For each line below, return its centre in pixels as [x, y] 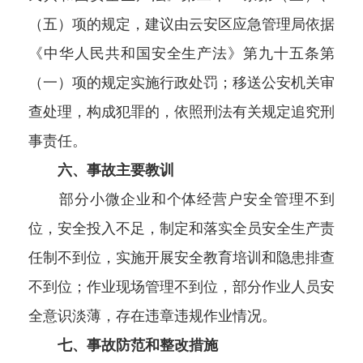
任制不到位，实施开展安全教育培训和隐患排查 [181, 258]
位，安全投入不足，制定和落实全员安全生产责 [181, 229]
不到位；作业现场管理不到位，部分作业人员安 [181, 287]
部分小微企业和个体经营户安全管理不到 [181, 200]
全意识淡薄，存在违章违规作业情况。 [152, 316]
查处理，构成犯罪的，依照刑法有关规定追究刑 [181, 112]
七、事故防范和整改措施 [138, 346]
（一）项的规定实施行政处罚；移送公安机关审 [181, 83]
